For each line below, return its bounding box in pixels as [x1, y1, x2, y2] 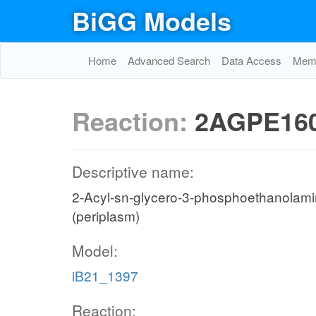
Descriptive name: [72, 161, 194, 182]
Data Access [221, 53, 281, 68]
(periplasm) [72, 206, 140, 225]
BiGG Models [72, 2, 231, 39]
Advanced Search [128, 53, 210, 68]
